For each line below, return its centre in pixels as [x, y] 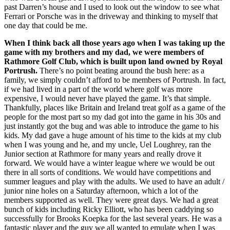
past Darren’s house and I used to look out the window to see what [112, 7]
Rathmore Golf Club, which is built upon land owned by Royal [113, 62]
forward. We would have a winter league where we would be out [109, 163]
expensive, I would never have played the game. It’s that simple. [108, 99]
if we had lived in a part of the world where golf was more [98, 89]
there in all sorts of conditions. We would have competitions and [108, 172]
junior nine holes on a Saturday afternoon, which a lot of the [101, 191]
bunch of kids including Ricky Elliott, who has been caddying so [109, 209]
